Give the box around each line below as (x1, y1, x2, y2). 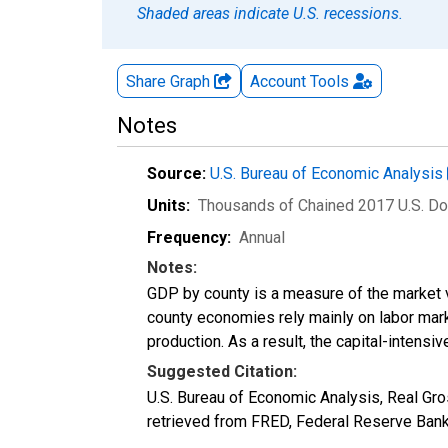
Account (250, 71, 306, 91)
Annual (239, 227, 285, 247)
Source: (147, 163, 206, 183)
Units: (147, 195, 190, 215)
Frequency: (147, 227, 231, 247)
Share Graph (126, 71, 214, 91)
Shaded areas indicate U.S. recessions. (137, 3, 403, 23)
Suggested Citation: (147, 361, 297, 381)
